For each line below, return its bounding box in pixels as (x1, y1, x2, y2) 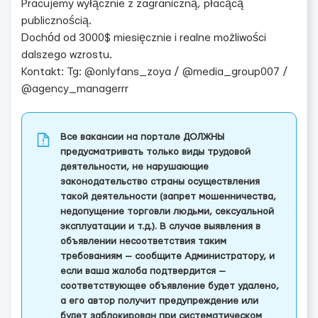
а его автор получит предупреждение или (60, 296, 258, 306)
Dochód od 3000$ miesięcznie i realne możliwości (21, 33, 266, 43)
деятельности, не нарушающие (60, 162, 209, 172)
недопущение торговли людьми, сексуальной (60, 207, 274, 216)
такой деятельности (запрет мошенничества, (60, 192, 276, 202)
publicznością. (21, 16, 92, 26)
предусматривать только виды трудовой (60, 147, 251, 157)
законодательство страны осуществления (60, 177, 260, 187)
